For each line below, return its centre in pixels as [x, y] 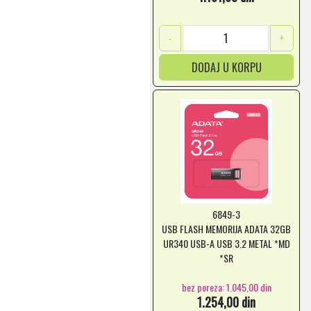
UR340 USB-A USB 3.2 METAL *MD [226, 243]
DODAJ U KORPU [226, 67]
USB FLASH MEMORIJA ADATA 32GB [226, 229]
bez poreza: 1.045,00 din [226, 287]
